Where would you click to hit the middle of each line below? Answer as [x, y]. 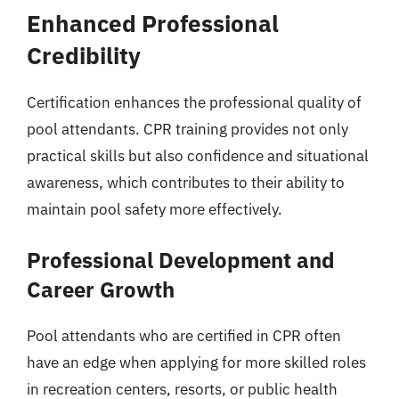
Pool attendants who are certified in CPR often [184, 335]
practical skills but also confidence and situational [198, 156]
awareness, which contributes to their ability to [186, 183]
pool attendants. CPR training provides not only [187, 129]
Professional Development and [181, 260]
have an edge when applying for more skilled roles [196, 362]
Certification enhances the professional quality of [194, 102]
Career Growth [101, 289]
